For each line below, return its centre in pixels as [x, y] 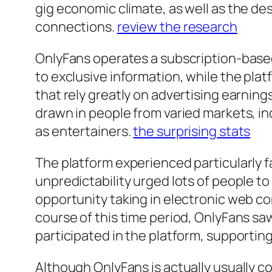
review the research [177, 27]
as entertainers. [84, 131]
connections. [76, 27]
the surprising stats [192, 131]
